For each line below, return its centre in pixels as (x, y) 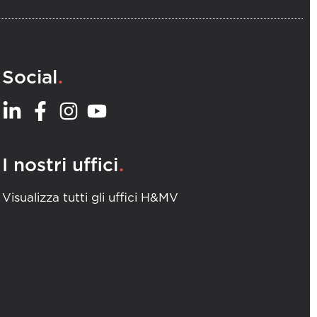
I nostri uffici (60, 165)
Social (30, 77)
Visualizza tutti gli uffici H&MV (91, 197)
